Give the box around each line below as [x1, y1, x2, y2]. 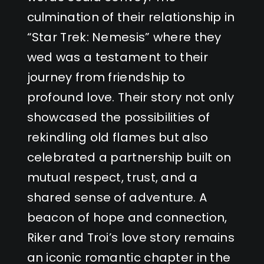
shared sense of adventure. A [27, 189, 207, 206]
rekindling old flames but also [27, 128, 209, 146]
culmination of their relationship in [27, 8, 235, 25]
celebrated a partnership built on [27, 148, 232, 166]
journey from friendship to [27, 68, 186, 85]
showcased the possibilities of [27, 108, 210, 126]
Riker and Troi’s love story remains [27, 229, 235, 246]
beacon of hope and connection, [27, 209, 227, 226]
